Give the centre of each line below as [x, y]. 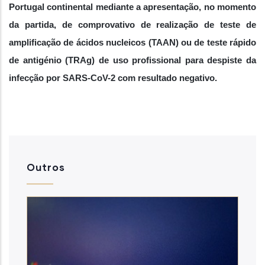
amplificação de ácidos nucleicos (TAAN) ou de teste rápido [132, 43]
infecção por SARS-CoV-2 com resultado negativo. [113, 78]
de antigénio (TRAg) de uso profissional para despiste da [132, 60]
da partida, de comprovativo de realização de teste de [132, 25]
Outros [46, 167]
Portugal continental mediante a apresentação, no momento [132, 7]
